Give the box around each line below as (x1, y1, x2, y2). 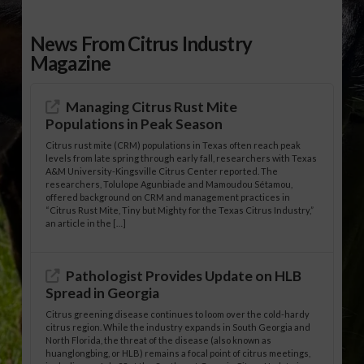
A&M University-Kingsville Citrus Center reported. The (45, 166, 279, 177)
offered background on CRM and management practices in (45, 192, 291, 203)
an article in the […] (45, 218, 127, 229)
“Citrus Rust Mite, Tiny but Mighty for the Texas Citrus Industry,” (45, 205, 314, 216)
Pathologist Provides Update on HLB (66, 266, 302, 284)
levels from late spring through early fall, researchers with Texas (45, 153, 318, 164)
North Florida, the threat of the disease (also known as (45, 335, 272, 345)
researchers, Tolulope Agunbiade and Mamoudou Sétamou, (45, 179, 293, 190)
